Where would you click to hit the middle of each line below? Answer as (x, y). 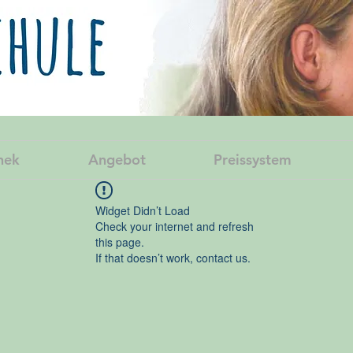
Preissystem (253, 160)
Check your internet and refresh (175, 226)
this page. (120, 242)
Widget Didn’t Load (143, 210)
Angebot (117, 160)
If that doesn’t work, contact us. (173, 258)
